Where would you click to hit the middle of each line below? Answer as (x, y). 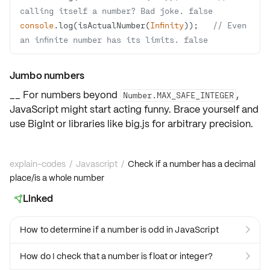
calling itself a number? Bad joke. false (116, 11)
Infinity (167, 25)
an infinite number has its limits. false (114, 39)
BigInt (41, 124)
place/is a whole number (57, 178)
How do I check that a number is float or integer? (116, 256)
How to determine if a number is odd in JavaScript (119, 230)
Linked (38, 199)
